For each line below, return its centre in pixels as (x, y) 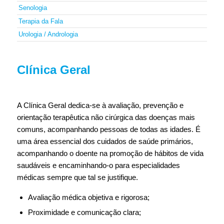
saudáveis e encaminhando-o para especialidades (98, 165)
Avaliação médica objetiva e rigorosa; (88, 197)
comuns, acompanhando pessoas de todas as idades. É (108, 129)
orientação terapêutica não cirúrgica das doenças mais (106, 117)
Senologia (32, 8)
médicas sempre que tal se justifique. (77, 177)
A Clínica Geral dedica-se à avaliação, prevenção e (100, 105)
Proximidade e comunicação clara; (84, 212)
